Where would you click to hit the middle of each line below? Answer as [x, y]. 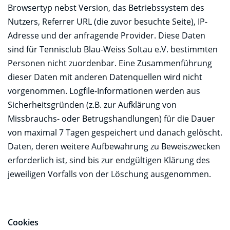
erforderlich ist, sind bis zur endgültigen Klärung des [109, 160]
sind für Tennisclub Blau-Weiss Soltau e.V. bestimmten [113, 49]
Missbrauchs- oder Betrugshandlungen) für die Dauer [111, 118]
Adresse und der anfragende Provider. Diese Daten [107, 35]
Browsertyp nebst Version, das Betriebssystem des [106, 7]
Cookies [23, 222]
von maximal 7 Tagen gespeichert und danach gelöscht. [115, 132]
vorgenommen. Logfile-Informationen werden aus [104, 91]
